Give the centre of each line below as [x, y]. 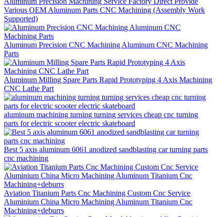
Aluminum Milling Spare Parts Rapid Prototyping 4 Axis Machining [108, 79]
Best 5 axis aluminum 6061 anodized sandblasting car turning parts [106, 149]
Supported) [21, 18]
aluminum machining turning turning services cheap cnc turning [101, 114]
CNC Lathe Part [29, 88]
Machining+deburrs [34, 210]
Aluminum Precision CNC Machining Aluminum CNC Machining [106, 45]
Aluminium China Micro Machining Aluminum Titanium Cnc [98, 201]
